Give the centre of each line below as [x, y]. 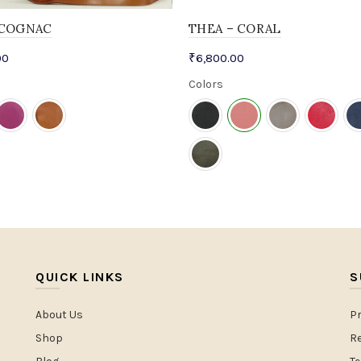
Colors [206, 85]
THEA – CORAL [235, 29]
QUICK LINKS [80, 277]
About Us [59, 315]
